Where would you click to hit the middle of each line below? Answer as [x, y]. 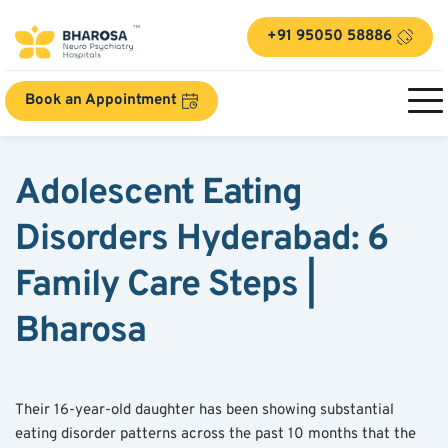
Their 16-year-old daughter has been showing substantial [204, 410]
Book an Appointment [101, 100]
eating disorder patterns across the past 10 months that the [215, 434]
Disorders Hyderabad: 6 [201, 239]
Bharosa [80, 331]
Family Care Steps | [165, 285]
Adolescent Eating [158, 193]
